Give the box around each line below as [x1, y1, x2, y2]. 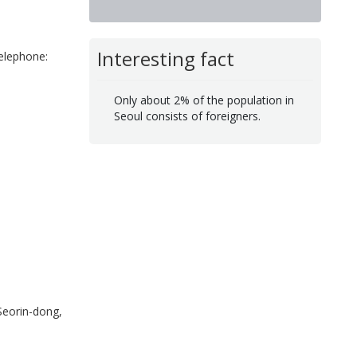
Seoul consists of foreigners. [113, 108, 261, 124]
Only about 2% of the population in [113, 92, 294, 108]
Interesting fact [96, 45, 234, 73]
